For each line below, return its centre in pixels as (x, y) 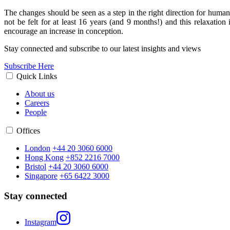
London (37, 148)
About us (40, 93)
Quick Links (37, 76)
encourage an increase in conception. (64, 31)
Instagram (41, 222)
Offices (28, 130)
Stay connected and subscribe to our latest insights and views (103, 48)
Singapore (41, 176)
